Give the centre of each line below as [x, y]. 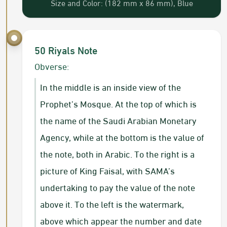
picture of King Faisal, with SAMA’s [107, 170]
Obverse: [52, 66]
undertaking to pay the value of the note [118, 187]
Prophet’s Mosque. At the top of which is [118, 103]
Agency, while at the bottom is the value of [122, 137]
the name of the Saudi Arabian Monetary [118, 120]
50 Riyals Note [66, 50]
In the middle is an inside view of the [110, 87]
